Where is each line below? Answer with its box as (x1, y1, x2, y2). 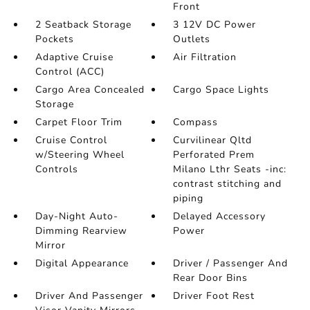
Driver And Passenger (35, 289, 143, 302)
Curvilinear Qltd (173, 134, 253, 147)
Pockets (35, 33, 74, 46)
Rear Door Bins (173, 271, 248, 284)
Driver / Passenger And (173, 257, 289, 270)
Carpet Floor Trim (35, 116, 122, 129)
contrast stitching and (173, 177, 282, 190)
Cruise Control (35, 134, 107, 147)
